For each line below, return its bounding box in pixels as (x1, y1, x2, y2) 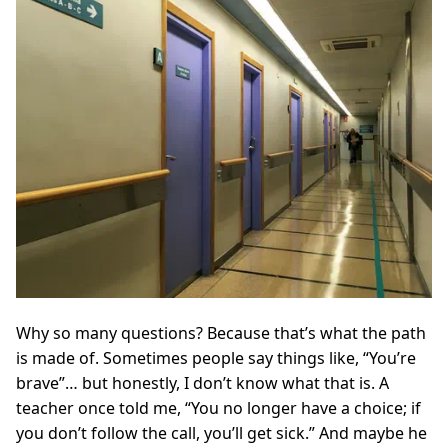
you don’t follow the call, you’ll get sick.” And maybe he (16, 421, 427, 444)
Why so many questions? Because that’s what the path (16, 321, 426, 344)
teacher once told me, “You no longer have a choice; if (16, 396, 421, 419)
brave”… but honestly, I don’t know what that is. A (16, 371, 389, 394)
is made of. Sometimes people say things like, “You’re (16, 346, 416, 369)
